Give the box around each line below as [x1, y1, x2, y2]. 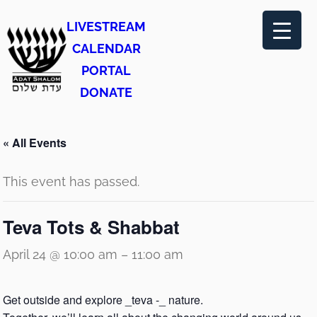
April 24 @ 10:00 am [3, 247, 117, 262]
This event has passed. [3, 174, 139, 189]
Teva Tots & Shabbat [3, 214, 180, 240]
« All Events [3, 134, 67, 151]
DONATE [80, 85, 132, 100]
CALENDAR [71, 41, 141, 56]
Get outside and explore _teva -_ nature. [3, 292, 203, 308]
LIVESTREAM [67, 19, 146, 34]
